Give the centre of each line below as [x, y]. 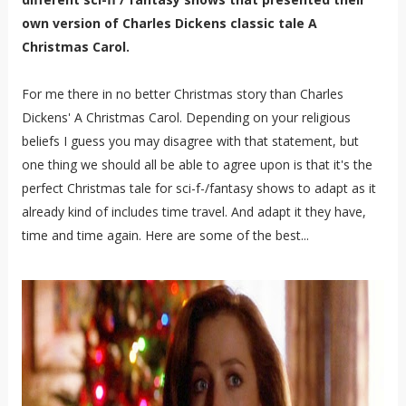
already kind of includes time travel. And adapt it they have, [193, 211]
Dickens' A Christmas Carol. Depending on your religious [186, 117]
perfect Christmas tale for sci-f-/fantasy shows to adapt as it [198, 188]
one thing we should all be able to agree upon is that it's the [197, 164]
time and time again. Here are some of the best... [165, 235]
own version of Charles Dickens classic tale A [169, 23]
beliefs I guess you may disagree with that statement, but [190, 140]
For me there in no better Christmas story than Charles [182, 93]
